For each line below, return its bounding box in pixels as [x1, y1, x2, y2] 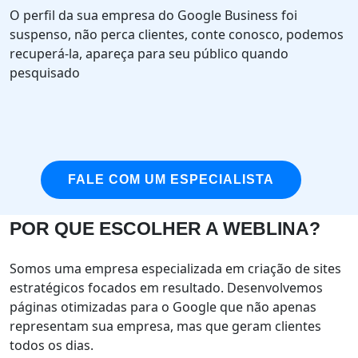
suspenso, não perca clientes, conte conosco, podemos [10, 26, 344, 43]
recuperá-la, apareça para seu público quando [10, 45, 288, 62]
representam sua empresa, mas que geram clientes [10, 317, 321, 335]
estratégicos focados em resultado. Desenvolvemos [10, 279, 323, 296]
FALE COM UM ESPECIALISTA [68, 173, 274, 186]
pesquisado [10, 64, 80, 82]
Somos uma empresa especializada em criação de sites [10, 260, 341, 277]
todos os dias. [10, 336, 93, 354]
